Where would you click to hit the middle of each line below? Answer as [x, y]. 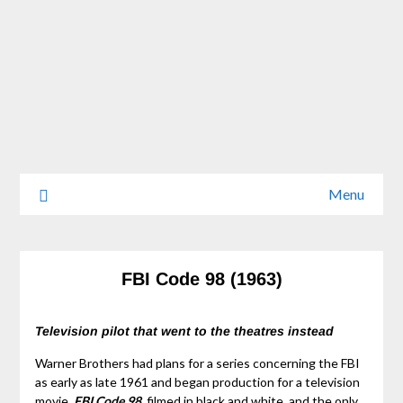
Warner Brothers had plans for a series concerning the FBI [197, 363]
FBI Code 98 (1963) [201, 279]
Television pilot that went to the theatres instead [184, 331]
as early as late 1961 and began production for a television [197, 381]
